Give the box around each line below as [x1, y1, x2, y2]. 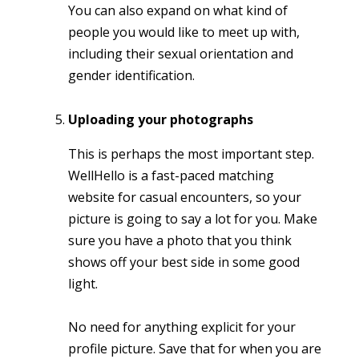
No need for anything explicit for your [68, 317, 296, 336]
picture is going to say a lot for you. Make [68, 209, 317, 228]
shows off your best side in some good [68, 252, 300, 271]
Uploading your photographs [68, 110, 253, 128]
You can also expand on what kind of [68, 2, 288, 20]
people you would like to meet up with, [68, 23, 300, 42]
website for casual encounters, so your [68, 188, 301, 206]
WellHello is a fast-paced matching [68, 166, 274, 184]
